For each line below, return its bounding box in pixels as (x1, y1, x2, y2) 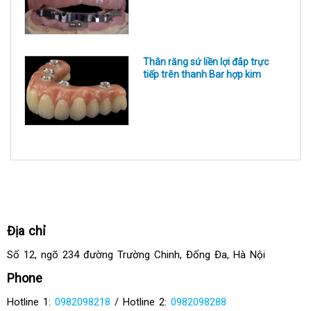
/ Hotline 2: (110, 295, 171, 308)
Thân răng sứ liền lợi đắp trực (143, 56, 269, 67)
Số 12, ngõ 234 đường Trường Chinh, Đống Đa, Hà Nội (7, 248, 265, 261)
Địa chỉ (7, 223, 45, 238)
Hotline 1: (7, 295, 55, 308)
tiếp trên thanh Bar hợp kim (143, 68, 262, 80)
